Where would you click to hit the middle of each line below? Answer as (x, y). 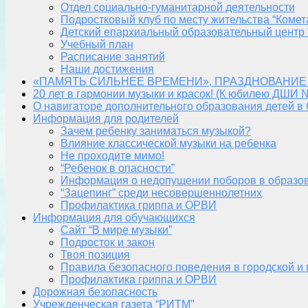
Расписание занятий (113, 56)
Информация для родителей (106, 118)
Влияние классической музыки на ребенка (168, 143)
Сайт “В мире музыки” (116, 230)
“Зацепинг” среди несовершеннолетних (161, 192)
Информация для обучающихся (114, 217)
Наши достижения (107, 69)
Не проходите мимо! (112, 155)
